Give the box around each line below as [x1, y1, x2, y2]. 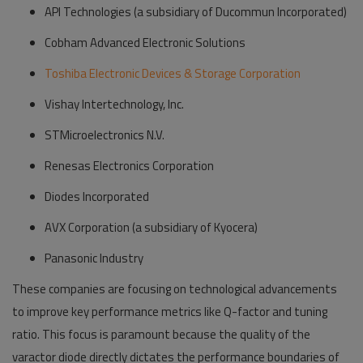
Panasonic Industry [45, 249, 143, 267]
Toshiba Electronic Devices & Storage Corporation [45, 64, 301, 83]
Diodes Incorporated [45, 187, 149, 206]
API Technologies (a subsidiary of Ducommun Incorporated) [45, 2, 347, 21]
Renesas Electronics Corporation [45, 156, 214, 175]
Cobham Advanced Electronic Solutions [45, 33, 246, 52]
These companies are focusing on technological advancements [12, 280, 337, 298]
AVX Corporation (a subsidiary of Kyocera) [45, 218, 258, 237]
